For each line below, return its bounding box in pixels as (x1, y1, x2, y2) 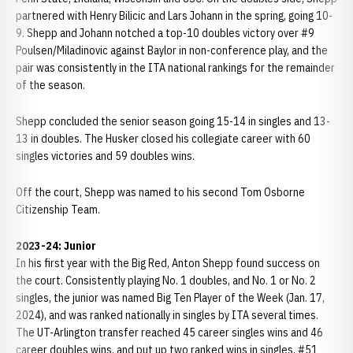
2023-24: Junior (16, 239, 96, 253)
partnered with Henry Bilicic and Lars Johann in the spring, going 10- (16, 9, 333, 23)
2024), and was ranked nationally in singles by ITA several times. (16, 308, 318, 322)
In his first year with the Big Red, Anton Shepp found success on (16, 256, 320, 270)
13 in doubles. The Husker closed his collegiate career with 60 (16, 132, 310, 146)
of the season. (16, 78, 85, 92)
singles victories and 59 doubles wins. (16, 149, 195, 163)
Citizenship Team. (16, 203, 100, 217)
